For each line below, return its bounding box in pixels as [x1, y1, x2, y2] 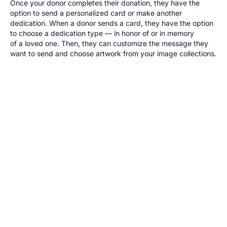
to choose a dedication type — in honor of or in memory [10, 28, 194, 37]
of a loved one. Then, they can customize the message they [10, 39, 208, 48]
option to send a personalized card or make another [10, 8, 182, 17]
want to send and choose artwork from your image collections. [10, 49, 216, 58]
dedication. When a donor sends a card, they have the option [10, 18, 213, 27]
